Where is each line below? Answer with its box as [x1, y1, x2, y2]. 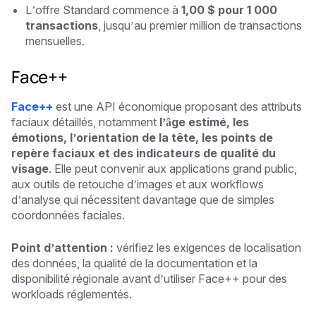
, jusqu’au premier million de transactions [98, 18, 302, 32]
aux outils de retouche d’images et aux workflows [11, 176, 264, 191]
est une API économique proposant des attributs [53, 99, 302, 114]
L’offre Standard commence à [25, 2, 181, 17]
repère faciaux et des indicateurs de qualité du [11, 145, 276, 160]
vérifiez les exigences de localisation [114, 240, 301, 255]
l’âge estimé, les [159, 114, 249, 129]
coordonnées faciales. [11, 207, 125, 222]
